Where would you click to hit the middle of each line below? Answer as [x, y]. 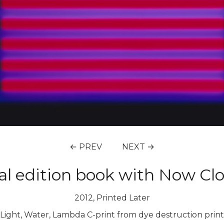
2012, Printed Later [112, 198]
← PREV [86, 147]
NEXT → [138, 147]
